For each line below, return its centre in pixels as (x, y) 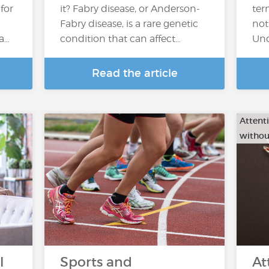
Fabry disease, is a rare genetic (129, 24)
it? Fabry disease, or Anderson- (130, 9)
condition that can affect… (120, 39)
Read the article (134, 73)
